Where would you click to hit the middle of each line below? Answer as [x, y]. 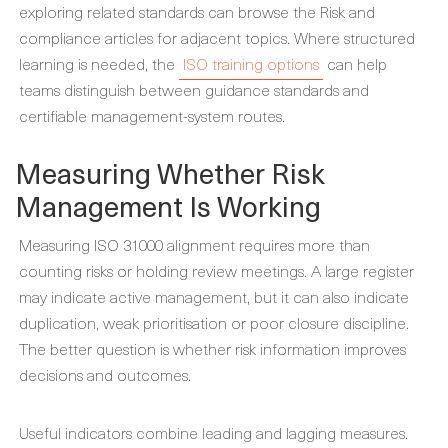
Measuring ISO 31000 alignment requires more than [194, 244]
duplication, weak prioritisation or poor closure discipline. [214, 322]
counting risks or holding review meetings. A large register [216, 270]
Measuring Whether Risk [170, 172]
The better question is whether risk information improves [212, 348]
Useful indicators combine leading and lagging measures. [213, 432]
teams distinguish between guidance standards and [194, 89]
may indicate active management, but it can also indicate [214, 296]
